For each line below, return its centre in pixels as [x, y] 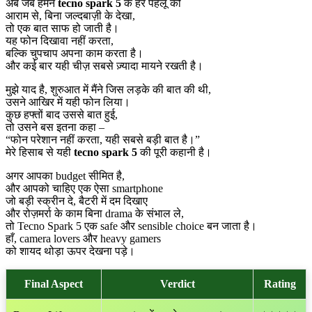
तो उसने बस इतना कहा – [55, 127]
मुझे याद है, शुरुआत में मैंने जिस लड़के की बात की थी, [108, 90]
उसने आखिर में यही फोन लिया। [68, 102]
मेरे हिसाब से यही [40, 153]
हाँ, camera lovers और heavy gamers [83, 239]
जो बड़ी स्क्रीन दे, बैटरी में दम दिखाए [77, 201]
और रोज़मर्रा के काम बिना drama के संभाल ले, [95, 214]
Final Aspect [54, 284]
